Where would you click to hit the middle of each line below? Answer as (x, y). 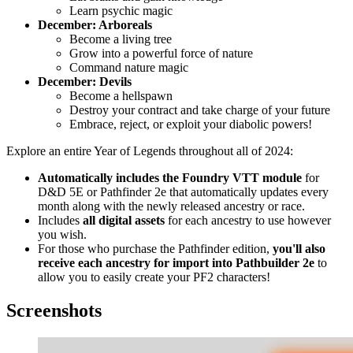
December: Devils (85, 82)
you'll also (299, 249)
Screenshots (54, 311)
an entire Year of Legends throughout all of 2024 (168, 151)
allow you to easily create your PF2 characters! (154, 277)
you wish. (62, 235)
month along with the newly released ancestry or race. (171, 206)
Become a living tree (121, 39)
